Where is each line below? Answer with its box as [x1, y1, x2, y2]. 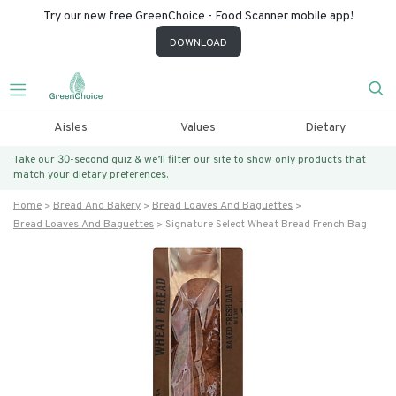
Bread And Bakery [53, 199, 141, 213]
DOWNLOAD [169, 36, 227, 50]
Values [179, 120, 216, 135]
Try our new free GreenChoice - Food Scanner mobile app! [42, 9, 354, 24]
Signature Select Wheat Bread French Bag [165, 217, 367, 232]
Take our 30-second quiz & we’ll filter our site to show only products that [13, 153, 366, 167]
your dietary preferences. [48, 168, 168, 182]
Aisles [53, 120, 88, 135]
